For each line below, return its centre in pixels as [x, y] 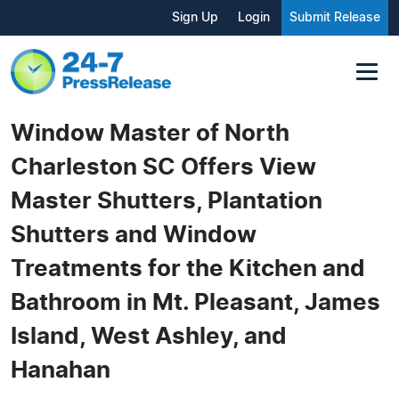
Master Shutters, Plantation [167, 201]
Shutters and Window [134, 235]
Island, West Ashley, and [149, 336]
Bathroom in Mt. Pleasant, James [195, 302]
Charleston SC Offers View [163, 167]
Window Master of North [150, 133]
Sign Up [195, 18]
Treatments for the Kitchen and [188, 269]
